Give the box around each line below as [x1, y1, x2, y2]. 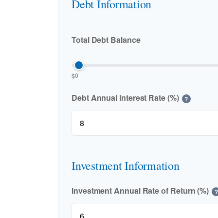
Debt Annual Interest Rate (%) [72, 92, 179, 103]
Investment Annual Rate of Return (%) [72, 185, 209, 196]
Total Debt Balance [72, 34, 141, 45]
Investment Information [72, 158, 180, 173]
